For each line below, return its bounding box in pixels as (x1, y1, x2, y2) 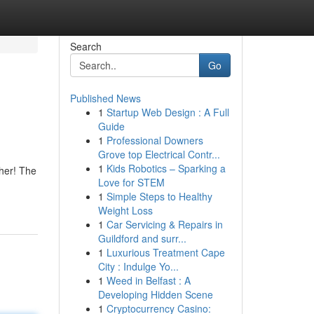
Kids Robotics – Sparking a (106, 161, 226, 175)
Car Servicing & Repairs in (106, 217, 223, 231)
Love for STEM (97, 175, 165, 189)
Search (69, 39, 102, 53)
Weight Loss (97, 203, 153, 217)
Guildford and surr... (97, 231, 186, 245)
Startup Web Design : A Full (106, 105, 229, 119)
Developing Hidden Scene (97, 287, 213, 301)
